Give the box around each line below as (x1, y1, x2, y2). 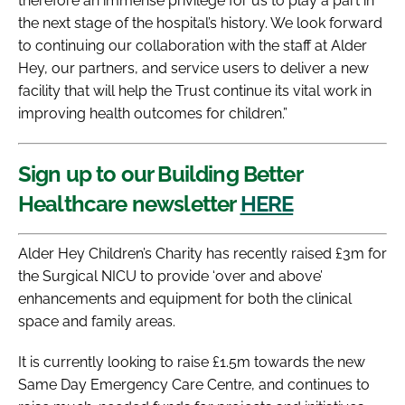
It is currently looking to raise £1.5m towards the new (18, 353, 365, 371)
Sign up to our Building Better (18, 160, 302, 187)
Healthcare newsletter (18, 190, 236, 217)
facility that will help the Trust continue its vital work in (18, 81, 372, 99)
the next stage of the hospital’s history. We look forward (18, 14, 382, 32)
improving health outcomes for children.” (18, 104, 287, 122)
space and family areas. (18, 312, 179, 330)
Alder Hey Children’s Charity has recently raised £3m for (18, 244, 387, 262)
